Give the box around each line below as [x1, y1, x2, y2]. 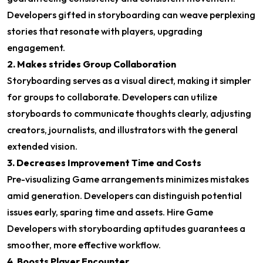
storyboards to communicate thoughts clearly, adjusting [7, 107, 251, 119]
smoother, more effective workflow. [7, 239, 161, 251]
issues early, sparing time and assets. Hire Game [7, 206, 213, 218]
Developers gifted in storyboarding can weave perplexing [7, 9, 255, 21]
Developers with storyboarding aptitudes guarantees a [7, 222, 245, 234]
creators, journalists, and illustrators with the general [7, 124, 238, 136]
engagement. [7, 42, 65, 53]
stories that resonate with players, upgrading [7, 25, 203, 37]
